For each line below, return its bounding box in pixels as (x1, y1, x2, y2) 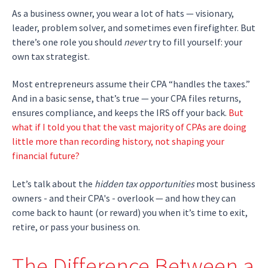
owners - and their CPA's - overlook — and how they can (12, 191, 236, 204)
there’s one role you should (12, 35, 124, 48)
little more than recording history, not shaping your (12, 135, 224, 148)
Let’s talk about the (12, 177, 95, 190)
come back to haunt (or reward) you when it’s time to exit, (12, 206, 248, 218)
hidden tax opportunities (95, 177, 194, 190)
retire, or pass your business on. (12, 220, 140, 233)
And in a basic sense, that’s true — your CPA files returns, (12, 92, 241, 105)
